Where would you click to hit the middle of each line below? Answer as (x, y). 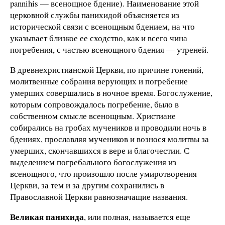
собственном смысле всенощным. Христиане (93, 116)
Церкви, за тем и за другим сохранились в (87, 185)
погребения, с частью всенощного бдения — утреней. (109, 50)
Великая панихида (47, 216)
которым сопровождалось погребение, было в (94, 104)
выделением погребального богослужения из (93, 162)
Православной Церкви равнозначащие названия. (99, 197)
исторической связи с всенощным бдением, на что (102, 27)
